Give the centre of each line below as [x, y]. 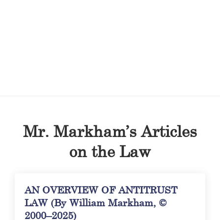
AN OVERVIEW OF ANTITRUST [101, 189]
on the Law [110, 151]
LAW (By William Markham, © [96, 202]
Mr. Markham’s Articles [110, 131]
